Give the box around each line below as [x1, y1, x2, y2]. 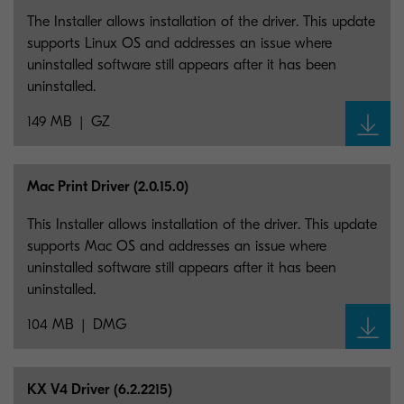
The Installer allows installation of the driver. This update [27, 14, 375, 30]
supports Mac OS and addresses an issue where [27, 238, 326, 254]
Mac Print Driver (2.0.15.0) [27, 179, 188, 195]
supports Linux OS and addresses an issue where [27, 35, 332, 51]
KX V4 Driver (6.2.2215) [27, 381, 172, 398]
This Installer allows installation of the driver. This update [27, 216, 377, 233]
